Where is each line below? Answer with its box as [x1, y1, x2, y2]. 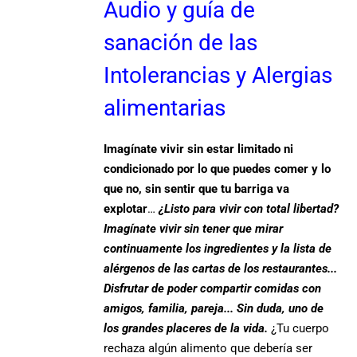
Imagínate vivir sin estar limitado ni [104, 141, 294, 156]
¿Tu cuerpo [271, 320, 330, 335]
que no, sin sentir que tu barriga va [104, 181, 290, 196]
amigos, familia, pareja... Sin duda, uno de [104, 300, 324, 316]
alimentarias [104, 94, 226, 121]
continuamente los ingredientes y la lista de [104, 241, 332, 256]
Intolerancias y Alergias [104, 61, 333, 88]
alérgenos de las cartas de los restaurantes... [104, 261, 338, 276]
